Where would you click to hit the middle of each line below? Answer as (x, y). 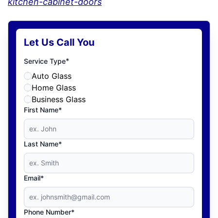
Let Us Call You (59, 42)
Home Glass (54, 88)
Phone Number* (49, 212)
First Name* (43, 110)
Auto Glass (52, 76)
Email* (34, 178)
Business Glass (59, 99)
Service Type (45, 61)
